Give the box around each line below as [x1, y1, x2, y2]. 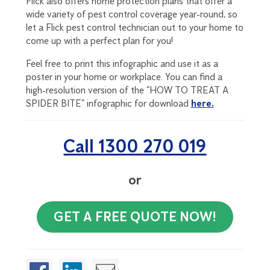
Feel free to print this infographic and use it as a [25, 57, 218, 69]
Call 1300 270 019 [63, 134, 207, 157]
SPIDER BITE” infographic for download [25, 97, 191, 109]
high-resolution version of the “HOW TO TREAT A [25, 84, 228, 96]
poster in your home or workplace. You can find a [25, 71, 222, 83]
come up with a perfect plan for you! [25, 34, 173, 46]
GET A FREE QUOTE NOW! [53, 208, 216, 225]
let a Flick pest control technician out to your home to [25, 21, 243, 33]
